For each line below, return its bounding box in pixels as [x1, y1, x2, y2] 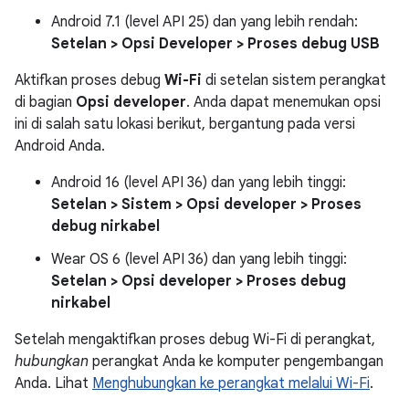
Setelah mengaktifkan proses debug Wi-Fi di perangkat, [15, 330, 375, 349]
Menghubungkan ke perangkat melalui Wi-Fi [92, 374, 370, 393]
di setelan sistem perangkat [202, 71, 386, 89]
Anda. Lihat [15, 374, 92, 393]
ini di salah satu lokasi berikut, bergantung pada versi [15, 115, 355, 133]
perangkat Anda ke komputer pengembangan [89, 352, 383, 371]
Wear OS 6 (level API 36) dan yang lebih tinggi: [51, 250, 347, 268]
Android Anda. [15, 137, 105, 155]
